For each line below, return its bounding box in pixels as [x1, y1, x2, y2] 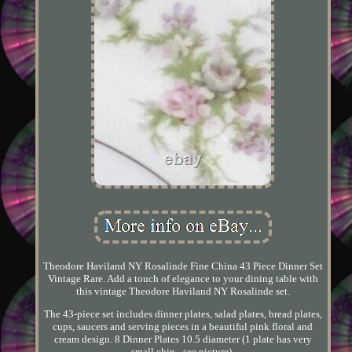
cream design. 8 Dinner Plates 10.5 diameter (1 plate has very [53, 332, 312, 345]
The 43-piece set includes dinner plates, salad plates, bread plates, [43, 307, 322, 320]
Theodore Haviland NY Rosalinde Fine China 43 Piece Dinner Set [42, 259, 323, 272]
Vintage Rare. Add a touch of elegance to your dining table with [47, 272, 318, 284]
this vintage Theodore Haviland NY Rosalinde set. [75, 284, 290, 297]
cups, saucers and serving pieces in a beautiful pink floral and [53, 320, 313, 332]
